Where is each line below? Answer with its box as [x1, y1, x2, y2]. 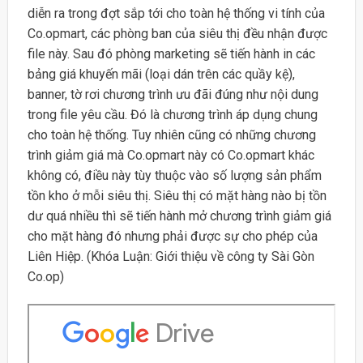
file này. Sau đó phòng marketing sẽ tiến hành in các [27, 46, 315, 62]
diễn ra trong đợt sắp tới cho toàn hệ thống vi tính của [27, 6, 325, 22]
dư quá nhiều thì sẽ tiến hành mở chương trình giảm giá [27, 208, 331, 224]
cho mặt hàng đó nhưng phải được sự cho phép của [27, 228, 318, 245]
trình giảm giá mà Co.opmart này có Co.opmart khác [27, 147, 314, 164]
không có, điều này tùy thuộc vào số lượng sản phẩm [27, 168, 322, 184]
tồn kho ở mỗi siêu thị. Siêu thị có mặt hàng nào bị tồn [27, 188, 327, 204]
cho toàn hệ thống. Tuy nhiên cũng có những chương [27, 127, 316, 143]
